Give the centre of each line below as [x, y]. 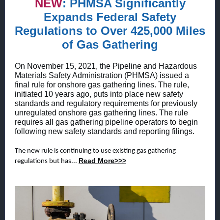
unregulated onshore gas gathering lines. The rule [101, 113]
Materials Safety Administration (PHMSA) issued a [102, 75]
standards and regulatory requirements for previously [106, 103]
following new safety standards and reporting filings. [105, 131]
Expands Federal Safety [110, 17]
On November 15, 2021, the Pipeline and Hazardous [106, 66]
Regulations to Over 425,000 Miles [110, 31]
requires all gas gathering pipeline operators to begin [106, 122]
